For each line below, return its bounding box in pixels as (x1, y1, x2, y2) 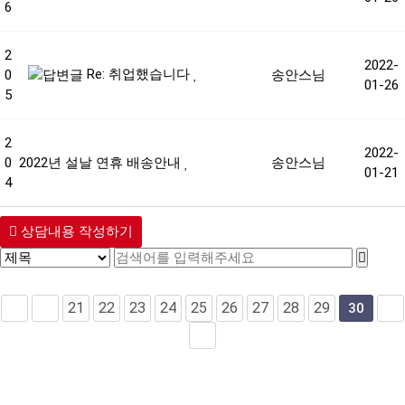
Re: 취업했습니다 (83, 66, 193, 82)
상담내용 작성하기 (17, 223, 133, 240)
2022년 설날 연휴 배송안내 (19, 155, 184, 171)
